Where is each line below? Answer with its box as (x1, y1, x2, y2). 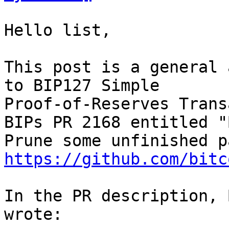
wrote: (4, 205, 62, 223)
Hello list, (4, 21, 111, 39)
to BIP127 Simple (4, 76, 169, 95)
